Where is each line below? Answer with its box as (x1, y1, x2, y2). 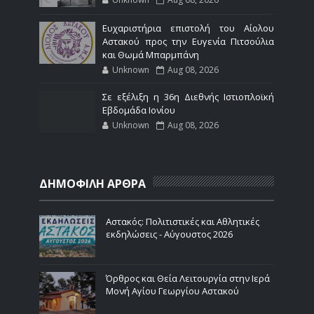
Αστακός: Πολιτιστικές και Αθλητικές (106, 215, 260, 228)
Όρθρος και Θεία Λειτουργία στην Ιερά (106, 272, 271, 285)
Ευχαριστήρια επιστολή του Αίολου (102, 22, 275, 35)
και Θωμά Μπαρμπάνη (102, 48, 200, 62)
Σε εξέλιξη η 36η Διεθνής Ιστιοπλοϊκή (102, 90, 275, 104)
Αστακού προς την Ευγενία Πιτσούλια (102, 35, 275, 48)
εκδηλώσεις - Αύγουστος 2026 (106, 228, 233, 241)
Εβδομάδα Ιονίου (102, 104, 176, 117)
